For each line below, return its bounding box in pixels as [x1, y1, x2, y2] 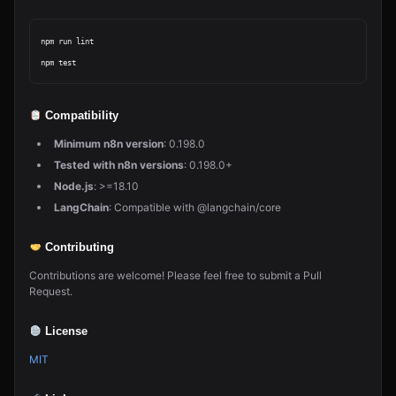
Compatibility [42, 110, 119, 122]
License [42, 325, 88, 338]
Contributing [42, 241, 115, 254]
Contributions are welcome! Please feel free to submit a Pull [29, 269, 322, 282]
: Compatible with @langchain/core [109, 201, 281, 214]
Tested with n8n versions [54, 158, 184, 171]
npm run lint [41, 37, 94, 46]
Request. [29, 285, 72, 298]
